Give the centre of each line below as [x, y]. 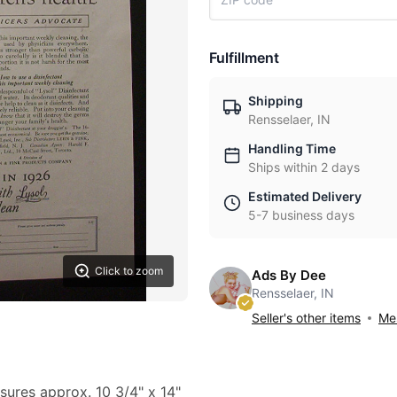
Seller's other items [306, 318]
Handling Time [292, 148]
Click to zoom [129, 271]
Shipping [276, 101]
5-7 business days [301, 215]
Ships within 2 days [304, 167]
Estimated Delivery [305, 196]
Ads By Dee [289, 275]
